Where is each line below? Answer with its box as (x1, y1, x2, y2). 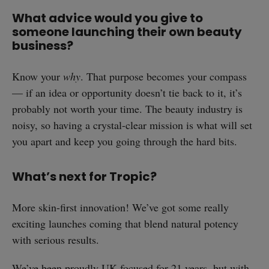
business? (12, 37, 73, 55)
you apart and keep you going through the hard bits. (12, 134, 237, 149)
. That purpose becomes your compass (80, 69, 247, 84)
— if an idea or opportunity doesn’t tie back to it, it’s (12, 85, 242, 100)
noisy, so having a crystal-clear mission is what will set (12, 118, 252, 133)
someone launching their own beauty (12, 23, 242, 41)
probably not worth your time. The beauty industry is (12, 101, 243, 116)
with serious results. (12, 232, 99, 247)
